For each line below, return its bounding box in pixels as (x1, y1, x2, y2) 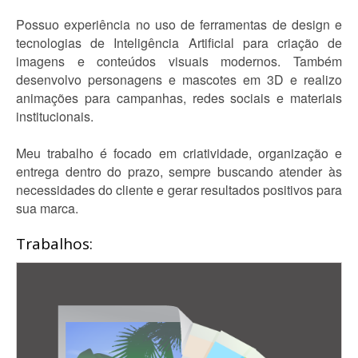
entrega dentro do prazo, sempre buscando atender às (16, 162, 342, 181)
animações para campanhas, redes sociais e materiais (16, 89, 342, 107)
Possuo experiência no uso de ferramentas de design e (16, 15, 342, 34)
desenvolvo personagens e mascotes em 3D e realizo (16, 70, 342, 89)
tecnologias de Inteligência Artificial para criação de (16, 34, 342, 52)
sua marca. (16, 199, 78, 217)
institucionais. (16, 107, 93, 125)
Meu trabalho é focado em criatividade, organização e (16, 144, 342, 162)
